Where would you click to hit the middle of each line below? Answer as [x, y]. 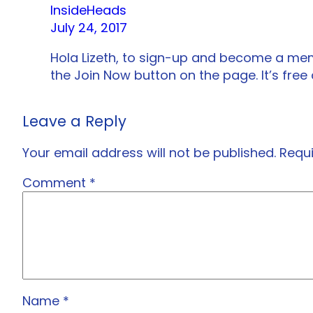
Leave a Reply [74, 122]
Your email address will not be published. [149, 153]
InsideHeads [88, 10]
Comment [56, 183]
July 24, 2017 [89, 28]
